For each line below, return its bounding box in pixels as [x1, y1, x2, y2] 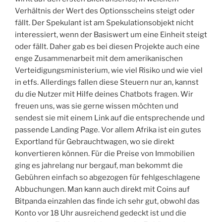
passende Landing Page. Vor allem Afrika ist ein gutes [15, 125, 201, 135]
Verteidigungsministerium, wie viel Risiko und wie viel [15, 66, 203, 75]
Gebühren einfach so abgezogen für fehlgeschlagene [15, 173, 200, 182]
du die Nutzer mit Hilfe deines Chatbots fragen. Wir [15, 90, 193, 99]
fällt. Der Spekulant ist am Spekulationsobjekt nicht [15, 18, 194, 28]
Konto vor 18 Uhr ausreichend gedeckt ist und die [15, 209, 186, 218]
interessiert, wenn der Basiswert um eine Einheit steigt [15, 30, 207, 40]
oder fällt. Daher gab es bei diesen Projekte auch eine [15, 42, 200, 52]
